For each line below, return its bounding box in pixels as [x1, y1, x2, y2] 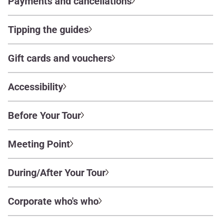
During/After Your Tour [8, 167, 106, 179]
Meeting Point [8, 138, 70, 150]
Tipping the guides [8, 24, 89, 36]
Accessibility [8, 81, 63, 93]
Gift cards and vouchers [8, 52, 112, 64]
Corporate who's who [8, 195, 99, 207]
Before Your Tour [8, 110, 81, 121]
